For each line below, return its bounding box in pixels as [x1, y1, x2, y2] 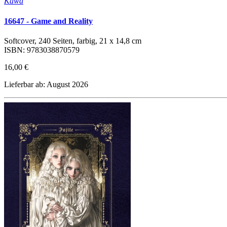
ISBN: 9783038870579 [4, 45, 80, 54]
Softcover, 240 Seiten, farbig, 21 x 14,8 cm [4, 36, 141, 45]
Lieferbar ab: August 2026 [4, 80, 88, 89]
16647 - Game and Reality [4, 16, 93, 25]
